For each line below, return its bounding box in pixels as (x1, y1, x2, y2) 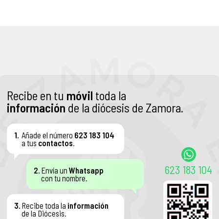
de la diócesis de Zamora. (66, 100, 183, 115)
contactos (38, 138, 73, 148)
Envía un (41, 165, 69, 175)
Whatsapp (69, 165, 104, 175)
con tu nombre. (41, 173, 88, 183)
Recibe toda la (22, 200, 67, 210)
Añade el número (22, 130, 74, 140)
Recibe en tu (7, 88, 66, 103)
